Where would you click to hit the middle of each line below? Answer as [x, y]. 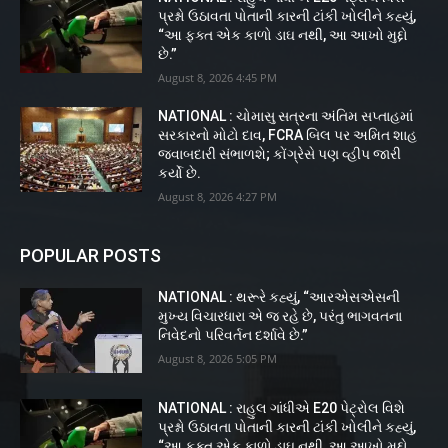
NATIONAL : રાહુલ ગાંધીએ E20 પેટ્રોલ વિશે [282, 408]
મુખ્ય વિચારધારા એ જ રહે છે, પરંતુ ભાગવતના [280, 315]
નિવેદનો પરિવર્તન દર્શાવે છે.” [233, 334]
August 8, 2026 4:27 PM [218, 196]
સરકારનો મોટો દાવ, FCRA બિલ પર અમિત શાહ [288, 134]
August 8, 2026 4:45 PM [218, 77]
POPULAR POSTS [90, 255]
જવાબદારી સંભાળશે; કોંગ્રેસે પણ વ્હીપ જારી [280, 153]
